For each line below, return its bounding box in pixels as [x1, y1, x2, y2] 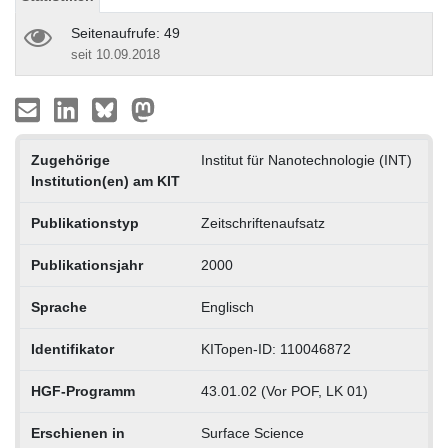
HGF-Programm [30, 382, 135, 399]
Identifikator [30, 340, 114, 357]
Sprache [30, 298, 87, 315]
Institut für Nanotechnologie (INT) [200, 151, 412, 168]
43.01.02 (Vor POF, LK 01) [200, 382, 368, 399]
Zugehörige [30, 151, 110, 168]
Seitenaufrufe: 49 [71, 24, 180, 41]
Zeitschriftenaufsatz [200, 214, 325, 231]
